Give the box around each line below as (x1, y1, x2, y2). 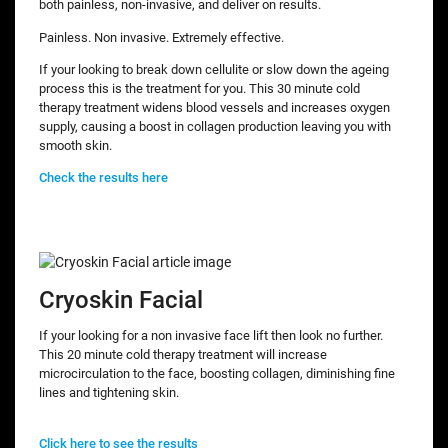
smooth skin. (39, 137, 112, 153)
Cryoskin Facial (39, 284, 203, 314)
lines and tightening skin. (39, 384, 179, 400)
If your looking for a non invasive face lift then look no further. (39, 327, 383, 343)
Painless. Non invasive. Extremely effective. (39, 29, 287, 45)
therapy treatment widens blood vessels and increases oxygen (39, 99, 390, 115)
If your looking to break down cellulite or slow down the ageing (39, 61, 389, 77)
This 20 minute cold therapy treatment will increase (39, 346, 327, 362)
